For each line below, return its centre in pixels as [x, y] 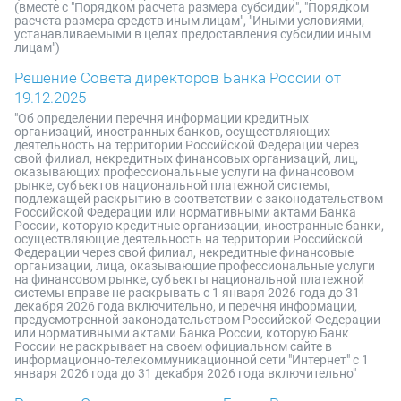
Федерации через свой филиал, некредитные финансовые [184, 252]
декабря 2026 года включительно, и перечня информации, [186, 306]
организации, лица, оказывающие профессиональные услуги [195, 266]
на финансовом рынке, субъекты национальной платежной [189, 279]
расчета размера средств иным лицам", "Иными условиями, [189, 21]
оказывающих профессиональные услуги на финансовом [184, 172]
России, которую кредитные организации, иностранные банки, [199, 226]
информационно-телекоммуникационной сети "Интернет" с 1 [192, 360]
